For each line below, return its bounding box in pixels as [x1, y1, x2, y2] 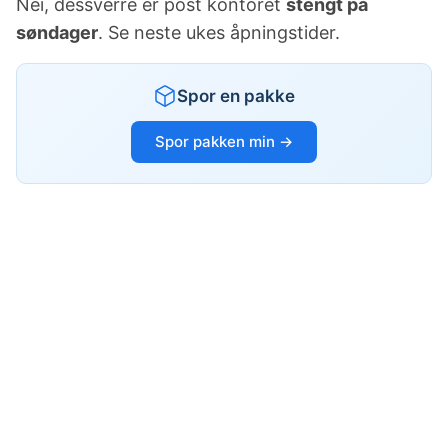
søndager [16, 21, 98, 43]
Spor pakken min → [155, 131, 293, 151]
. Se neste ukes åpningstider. [98, 21, 340, 43]
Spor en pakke [177, 85, 295, 106]
